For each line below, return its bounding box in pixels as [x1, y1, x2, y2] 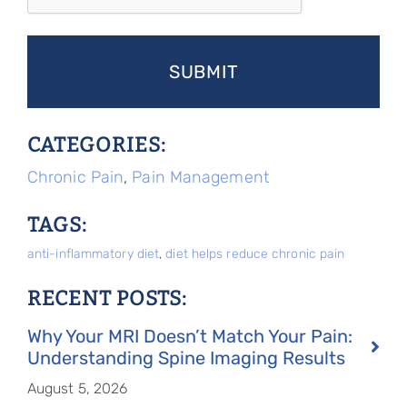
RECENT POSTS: [26, 286, 187, 311]
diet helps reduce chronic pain [165, 246, 345, 262]
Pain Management [132, 167, 269, 187]
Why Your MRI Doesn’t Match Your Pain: [26, 325, 352, 347]
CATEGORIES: [26, 133, 166, 157]
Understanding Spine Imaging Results [26, 347, 345, 369]
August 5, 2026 [26, 380, 128, 397]
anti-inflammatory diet [26, 246, 160, 262]
